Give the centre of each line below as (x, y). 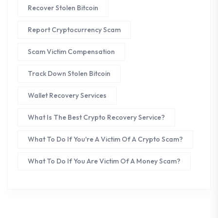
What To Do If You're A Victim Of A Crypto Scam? (105, 139)
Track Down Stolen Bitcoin (69, 74)
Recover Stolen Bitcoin (63, 8)
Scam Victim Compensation (71, 52)
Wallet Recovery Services (67, 96)
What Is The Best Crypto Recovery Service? (96, 118)
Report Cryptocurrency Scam (74, 30)
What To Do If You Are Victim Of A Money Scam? (104, 161)
